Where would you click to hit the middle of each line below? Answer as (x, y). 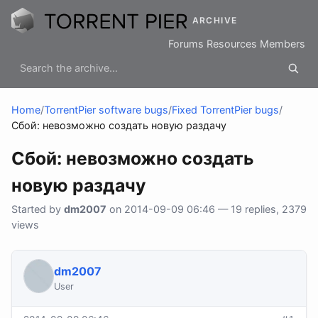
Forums (186, 44)
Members (283, 44)
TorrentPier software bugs (106, 110)
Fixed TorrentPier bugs (225, 110)
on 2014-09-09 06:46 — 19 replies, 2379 (207, 209)
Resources (232, 44)
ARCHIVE (215, 21)
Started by (38, 209)
